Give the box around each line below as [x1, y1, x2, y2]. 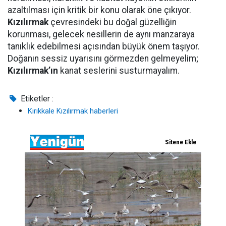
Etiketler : [19, 94, 54, 104]
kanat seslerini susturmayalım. [60, 66, 180, 76]
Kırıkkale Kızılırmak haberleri [28, 106, 118, 116]
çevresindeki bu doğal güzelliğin [50, 17, 177, 28]
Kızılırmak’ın [8, 66, 60, 76]
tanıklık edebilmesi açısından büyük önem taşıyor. [8, 41, 200, 52]
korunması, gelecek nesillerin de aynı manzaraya [8, 29, 195, 40]
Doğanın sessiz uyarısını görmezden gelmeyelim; [8, 53, 198, 64]
